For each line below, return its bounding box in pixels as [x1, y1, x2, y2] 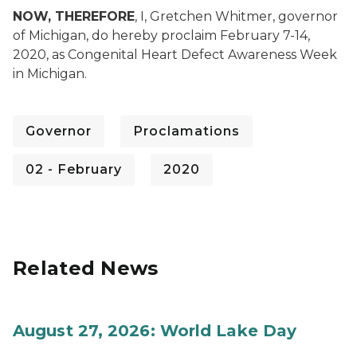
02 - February [25, 162, 122, 177]
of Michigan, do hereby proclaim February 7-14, [13, 28, 310, 43]
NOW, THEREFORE [13, 9, 135, 24]
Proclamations [133, 124, 240, 139]
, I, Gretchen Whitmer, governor [135, 9, 338, 24]
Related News [13, 257, 159, 280]
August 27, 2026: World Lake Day [13, 321, 297, 340]
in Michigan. [13, 66, 87, 81]
